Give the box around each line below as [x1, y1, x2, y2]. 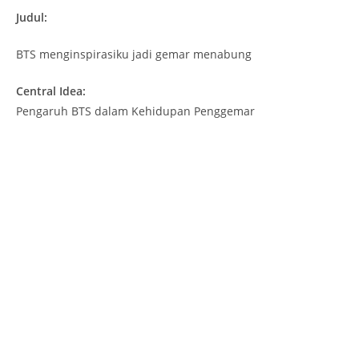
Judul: [16, 9, 47, 25]
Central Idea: [16, 83, 86, 99]
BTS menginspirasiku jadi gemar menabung [16, 46, 252, 62]
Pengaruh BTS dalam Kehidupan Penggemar [16, 103, 255, 119]
